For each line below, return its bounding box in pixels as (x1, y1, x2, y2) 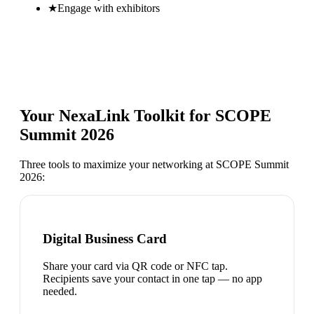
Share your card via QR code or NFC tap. (43, 259, 228, 272)
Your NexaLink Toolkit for (20, 107, 215, 125)
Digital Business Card (43, 231, 167, 247)
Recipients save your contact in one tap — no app (43, 272, 262, 285)
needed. (43, 285, 77, 297)
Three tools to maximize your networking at (20, 158, 216, 171)
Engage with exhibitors (57, 1, 160, 14)
